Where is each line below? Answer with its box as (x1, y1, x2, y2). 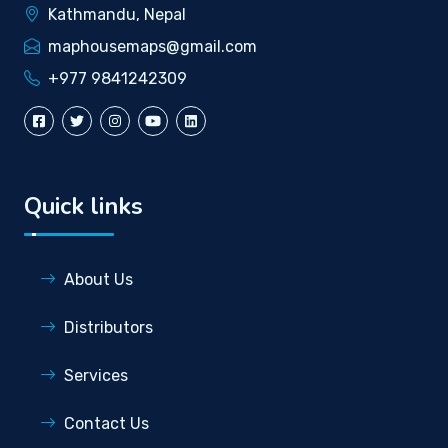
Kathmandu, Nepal (48, 4, 186, 24)
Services (64, 365, 128, 385)
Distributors (64, 317, 153, 337)
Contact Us (64, 413, 149, 433)
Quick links (24, 189, 143, 222)
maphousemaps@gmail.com (48, 36, 257, 56)
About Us (64, 269, 133, 289)
